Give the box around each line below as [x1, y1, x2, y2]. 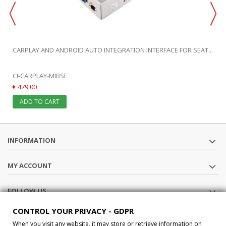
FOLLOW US [8, 186, 46, 196]
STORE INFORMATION [8, 211, 79, 221]
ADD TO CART [20, 97, 60, 106]
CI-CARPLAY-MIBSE [13, 71, 68, 81]
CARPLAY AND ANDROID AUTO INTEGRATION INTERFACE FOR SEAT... [13, 45, 213, 55]
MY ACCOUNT [8, 161, 52, 171]
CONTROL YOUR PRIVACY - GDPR [13, 206, 134, 216]
